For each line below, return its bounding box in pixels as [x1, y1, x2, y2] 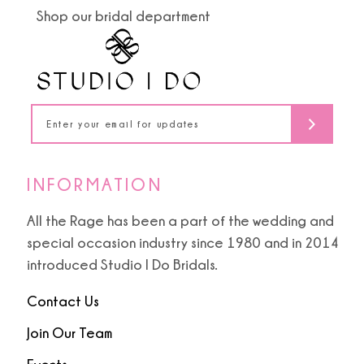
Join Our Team [27, 325, 113, 341]
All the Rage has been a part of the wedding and [27, 213, 335, 229]
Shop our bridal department [36, 8, 210, 24]
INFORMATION [27, 175, 162, 194]
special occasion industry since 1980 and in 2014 [27, 235, 340, 251]
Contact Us [27, 293, 100, 310]
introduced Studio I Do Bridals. [27, 257, 219, 273]
